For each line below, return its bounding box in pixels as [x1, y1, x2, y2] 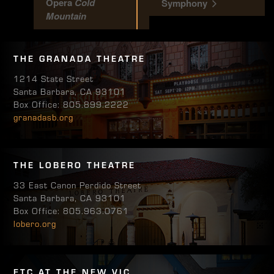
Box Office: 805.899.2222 [13, 98, 130, 111]
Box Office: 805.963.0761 [13, 204, 130, 217]
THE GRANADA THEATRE [13, 52, 146, 65]
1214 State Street [13, 72, 94, 85]
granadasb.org [13, 111, 74, 124]
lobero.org [13, 217, 57, 230]
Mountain [46, 9, 86, 23]
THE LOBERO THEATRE [13, 158, 136, 171]
